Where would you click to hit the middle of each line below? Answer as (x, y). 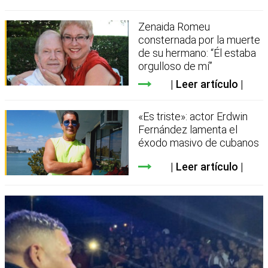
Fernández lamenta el (188, 129)
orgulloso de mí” (176, 66)
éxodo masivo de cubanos (199, 142)
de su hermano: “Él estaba (197, 53)
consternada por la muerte (200, 39)
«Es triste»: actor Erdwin (193, 116)
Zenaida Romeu (174, 26)
